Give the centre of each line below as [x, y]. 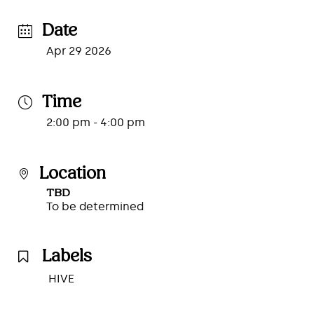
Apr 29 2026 [79, 51]
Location [73, 173]
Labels [67, 256]
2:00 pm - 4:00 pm [96, 122]
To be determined [95, 206]
